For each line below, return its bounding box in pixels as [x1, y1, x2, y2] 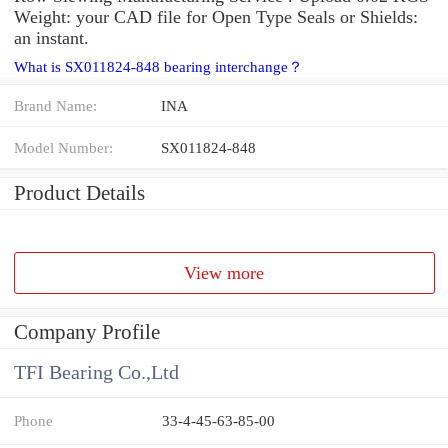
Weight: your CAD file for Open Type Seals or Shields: [14, 6, 418, 27]
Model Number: [14, 138, 113, 156]
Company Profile [14, 320, 160, 345]
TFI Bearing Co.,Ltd [14, 362, 179, 384]
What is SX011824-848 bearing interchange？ [14, 58, 303, 75]
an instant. [14, 27, 89, 48]
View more [184, 262, 265, 283]
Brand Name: [14, 96, 97, 114]
